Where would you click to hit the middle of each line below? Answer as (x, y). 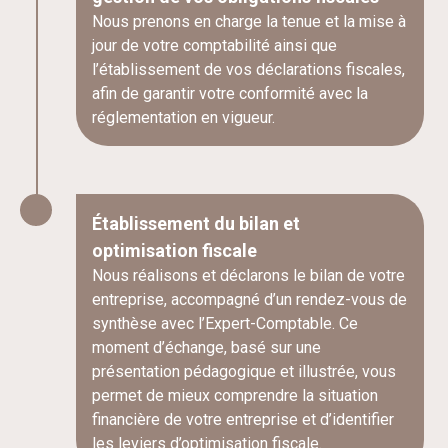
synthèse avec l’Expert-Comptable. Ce (225, 323)
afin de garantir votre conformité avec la (230, 93)
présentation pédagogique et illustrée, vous (244, 371)
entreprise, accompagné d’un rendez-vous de (249, 299)
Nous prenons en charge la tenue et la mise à (249, 21)
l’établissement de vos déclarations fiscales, (248, 69)
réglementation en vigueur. (183, 117)
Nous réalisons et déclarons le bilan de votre (248, 275)
